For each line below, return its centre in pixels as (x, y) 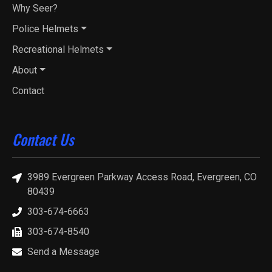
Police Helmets (45, 29)
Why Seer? (35, 8)
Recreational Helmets (58, 50)
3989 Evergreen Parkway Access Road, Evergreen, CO (142, 177)
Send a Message (63, 251)
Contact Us (43, 139)
